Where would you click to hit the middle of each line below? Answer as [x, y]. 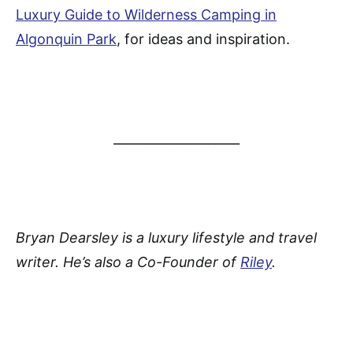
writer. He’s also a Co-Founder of [128, 262]
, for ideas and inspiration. [203, 39]
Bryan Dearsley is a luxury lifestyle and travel [166, 238]
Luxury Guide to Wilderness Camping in [146, 15]
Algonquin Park [66, 39]
